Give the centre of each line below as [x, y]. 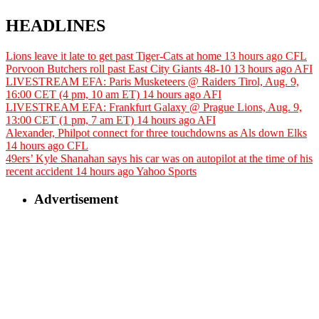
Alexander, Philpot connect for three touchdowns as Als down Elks [156, 133]
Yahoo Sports [166, 172]
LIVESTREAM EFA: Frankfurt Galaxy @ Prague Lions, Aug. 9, [154, 108]
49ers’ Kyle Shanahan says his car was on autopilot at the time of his [159, 159]
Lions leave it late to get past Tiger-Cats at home [114, 56]
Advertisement [76, 199]
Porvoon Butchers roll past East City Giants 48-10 [118, 69]
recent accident [39, 172]
